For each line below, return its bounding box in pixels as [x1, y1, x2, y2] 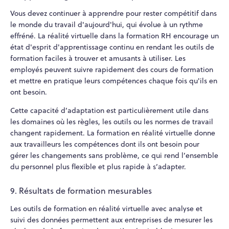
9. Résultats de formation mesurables [10, 185, 152, 196]
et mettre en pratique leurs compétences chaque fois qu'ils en [10, 76, 217, 86]
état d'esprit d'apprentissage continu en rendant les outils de [10, 42, 214, 53]
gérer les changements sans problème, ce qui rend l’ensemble [10, 150, 218, 161]
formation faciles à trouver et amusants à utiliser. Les [10, 53, 186, 64]
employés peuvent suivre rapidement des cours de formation [10, 64, 213, 75]
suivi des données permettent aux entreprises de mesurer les [10, 214, 213, 225]
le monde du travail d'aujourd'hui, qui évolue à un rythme [10, 19, 203, 30]
